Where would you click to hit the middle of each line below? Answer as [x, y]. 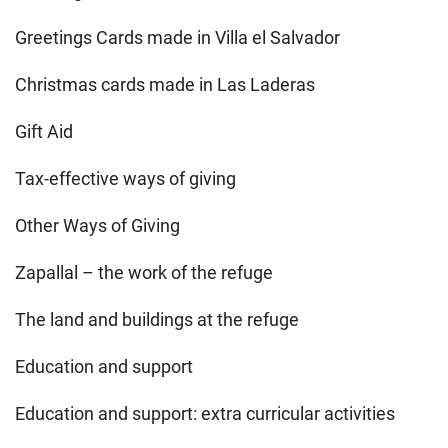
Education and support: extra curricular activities [205, 413]
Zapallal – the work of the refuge [144, 272]
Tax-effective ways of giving [125, 178]
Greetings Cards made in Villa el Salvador [177, 37]
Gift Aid [44, 131]
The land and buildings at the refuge [157, 319]
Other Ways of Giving [97, 225]
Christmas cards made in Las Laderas [165, 84]
